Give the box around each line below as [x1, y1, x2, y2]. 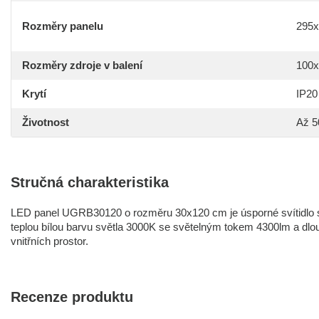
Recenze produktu [11, 289, 133, 305]
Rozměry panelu [22, 20, 103, 32]
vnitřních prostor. [11, 235, 88, 247]
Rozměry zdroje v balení [22, 59, 142, 71]
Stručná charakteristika [11, 174, 169, 190]
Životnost [22, 116, 69, 128]
